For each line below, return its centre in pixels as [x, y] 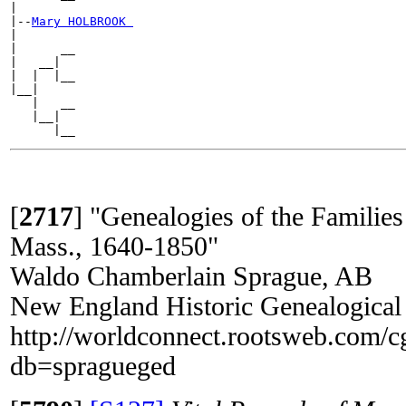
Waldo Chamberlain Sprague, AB [191, 276]
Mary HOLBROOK [82, 21]
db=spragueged [93, 366]
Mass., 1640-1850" [114, 246]
